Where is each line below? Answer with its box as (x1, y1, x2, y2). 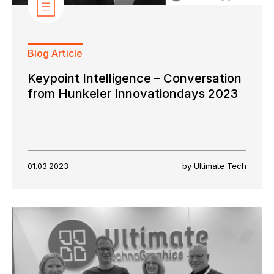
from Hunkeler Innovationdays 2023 (28, 86, 238, 101)
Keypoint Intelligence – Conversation (28, 70, 242, 86)
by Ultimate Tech (182, 160, 246, 171)
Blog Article (28, 46, 83, 59)
